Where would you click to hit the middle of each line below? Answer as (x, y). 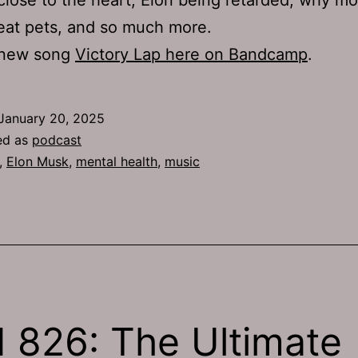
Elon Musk (38, 161)
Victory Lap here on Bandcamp (191, 54)
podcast (57, 139)
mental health (117, 161)
